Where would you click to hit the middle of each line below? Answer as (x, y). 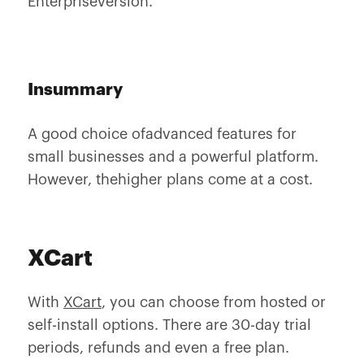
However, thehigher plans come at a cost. (170, 180)
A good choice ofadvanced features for (162, 134)
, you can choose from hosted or (213, 302)
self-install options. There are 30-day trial (169, 325)
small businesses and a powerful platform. (173, 157)
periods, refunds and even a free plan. (158, 348)
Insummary (75, 90)
